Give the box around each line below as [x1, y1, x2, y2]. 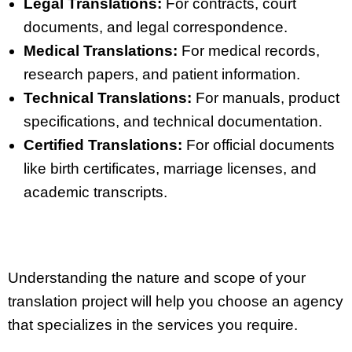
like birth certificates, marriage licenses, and [24, 159, 317, 177]
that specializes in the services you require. [8, 317, 298, 334]
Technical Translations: [24, 89, 192, 106]
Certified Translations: [24, 136, 182, 153]
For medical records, [178, 42, 320, 59]
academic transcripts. [24, 183, 167, 200]
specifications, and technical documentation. [24, 112, 322, 130]
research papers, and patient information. [24, 65, 300, 82]
